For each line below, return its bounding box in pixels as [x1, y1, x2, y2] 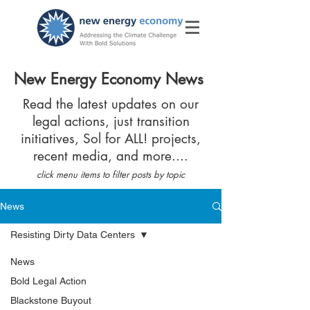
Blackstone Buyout [10, 295, 91, 306]
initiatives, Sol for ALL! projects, [21, 130, 201, 147]
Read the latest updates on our [23, 95, 199, 113]
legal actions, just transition [32, 113, 190, 130]
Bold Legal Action [10, 275, 86, 286]
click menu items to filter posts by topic [37, 168, 185, 181]
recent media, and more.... [33, 147, 188, 165]
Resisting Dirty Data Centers [10, 229, 135, 240]
